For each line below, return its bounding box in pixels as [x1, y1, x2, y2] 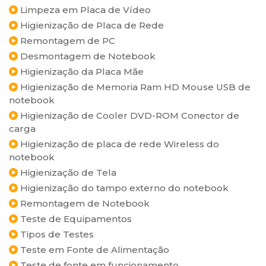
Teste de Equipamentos [18, 213, 132, 224]
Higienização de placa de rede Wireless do [18, 138, 219, 150]
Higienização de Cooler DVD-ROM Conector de [18, 110, 239, 121]
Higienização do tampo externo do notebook [18, 182, 229, 194]
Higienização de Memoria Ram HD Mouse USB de [18, 81, 251, 93]
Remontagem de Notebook [18, 198, 150, 209]
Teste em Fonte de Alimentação [18, 244, 169, 255]
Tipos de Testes [18, 229, 94, 240]
